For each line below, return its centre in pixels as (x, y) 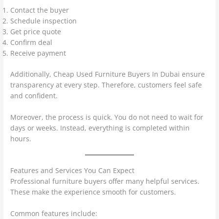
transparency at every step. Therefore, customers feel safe (106, 85)
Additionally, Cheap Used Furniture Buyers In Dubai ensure (108, 74)
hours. (21, 138)
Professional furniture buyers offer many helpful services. (105, 181)
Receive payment (38, 53)
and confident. (34, 95)
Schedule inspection (44, 21)
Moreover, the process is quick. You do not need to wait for (107, 117)
